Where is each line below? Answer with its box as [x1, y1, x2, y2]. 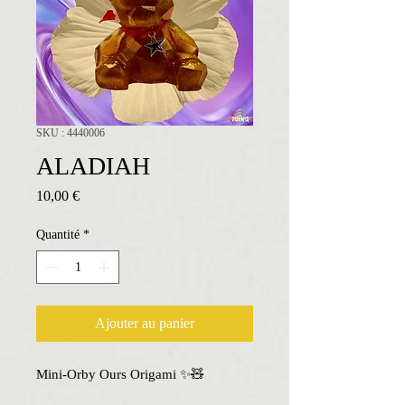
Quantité [36, 228, 80, 241]
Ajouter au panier [95, 316, 194, 331]
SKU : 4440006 [36, 127, 105, 139]
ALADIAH [36, 152, 150, 180]
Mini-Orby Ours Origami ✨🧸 [36, 367, 204, 381]
